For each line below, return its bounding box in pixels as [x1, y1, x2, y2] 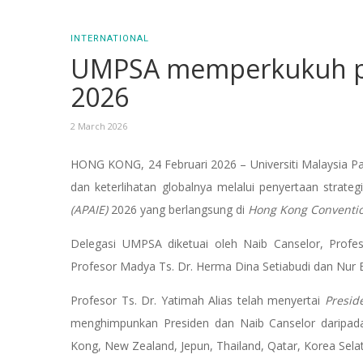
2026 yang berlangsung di [108, 202, 248, 218]
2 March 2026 [70, 120, 127, 133]
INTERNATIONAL [70, 33, 149, 45]
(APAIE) [70, 202, 108, 218]
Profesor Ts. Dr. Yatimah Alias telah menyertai [70, 293, 325, 309]
